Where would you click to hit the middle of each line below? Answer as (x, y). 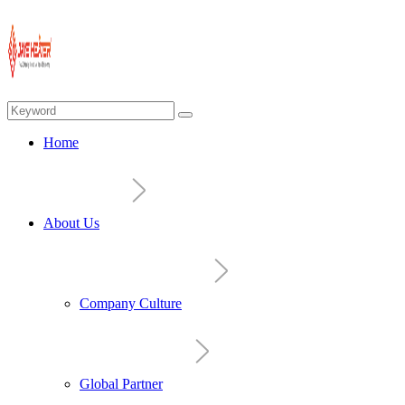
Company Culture (131, 303)
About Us (71, 223)
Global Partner (121, 384)
